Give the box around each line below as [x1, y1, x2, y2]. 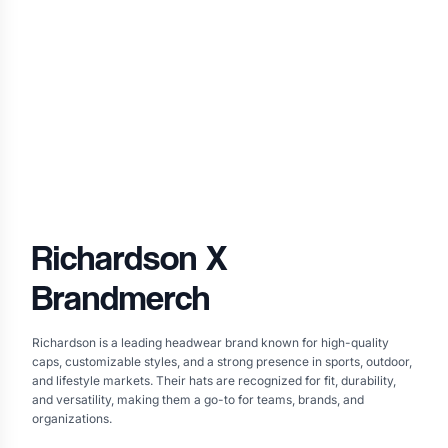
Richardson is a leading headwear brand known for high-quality [32, 334, 389, 350]
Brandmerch [32, 274, 210, 318]
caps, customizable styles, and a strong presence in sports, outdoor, [32, 353, 412, 369]
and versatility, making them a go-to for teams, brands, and [32, 391, 364, 407]
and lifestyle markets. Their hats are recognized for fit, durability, [32, 372, 396, 388]
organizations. [32, 410, 112, 426]
